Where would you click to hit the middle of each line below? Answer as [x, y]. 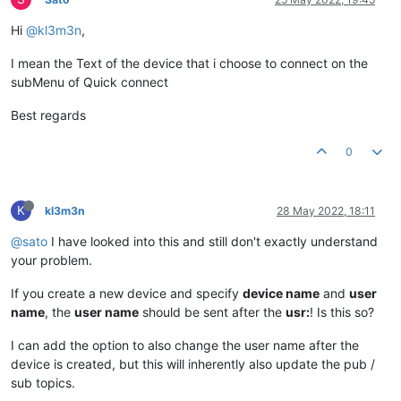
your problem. [51, 260]
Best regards [48, 115]
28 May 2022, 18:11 [326, 211]
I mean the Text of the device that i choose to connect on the [189, 64]
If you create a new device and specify [127, 294]
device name [281, 294]
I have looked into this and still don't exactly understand [213, 242]
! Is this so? [342, 312]
